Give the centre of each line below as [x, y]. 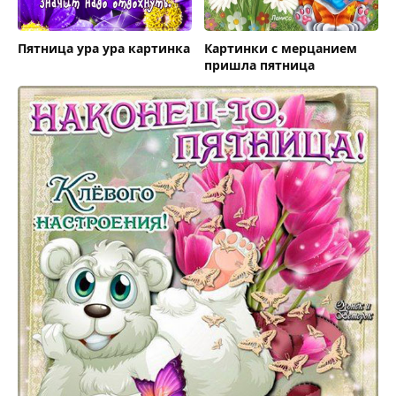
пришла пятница [259, 65]
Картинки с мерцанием [281, 48]
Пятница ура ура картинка [104, 48]
